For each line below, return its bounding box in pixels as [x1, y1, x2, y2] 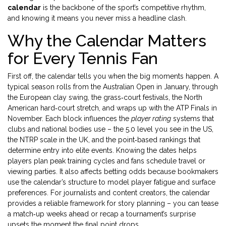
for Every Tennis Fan [8, 49, 158, 68]
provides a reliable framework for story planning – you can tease [8, 199, 218, 207]
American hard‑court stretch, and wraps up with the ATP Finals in [8, 104, 217, 112]
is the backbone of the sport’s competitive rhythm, [41, 4, 206, 12]
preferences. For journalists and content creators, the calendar [8, 189, 210, 197]
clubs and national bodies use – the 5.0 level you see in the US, [8, 125, 213, 133]
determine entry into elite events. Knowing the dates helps [8, 146, 197, 154]
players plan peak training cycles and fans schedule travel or [8, 157, 205, 165]
